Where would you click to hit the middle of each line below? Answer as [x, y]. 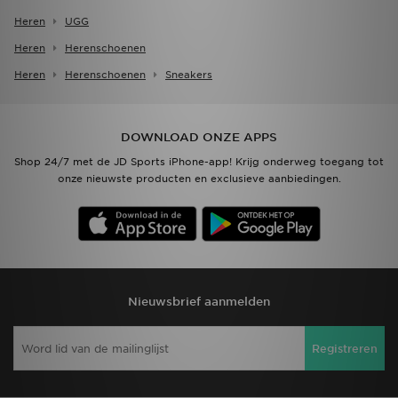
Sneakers [189, 75]
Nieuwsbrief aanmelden [199, 302]
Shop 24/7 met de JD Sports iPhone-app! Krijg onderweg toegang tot [199, 162]
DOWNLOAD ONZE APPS [199, 138]
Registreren [345, 348]
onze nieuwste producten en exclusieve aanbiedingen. [199, 179]
